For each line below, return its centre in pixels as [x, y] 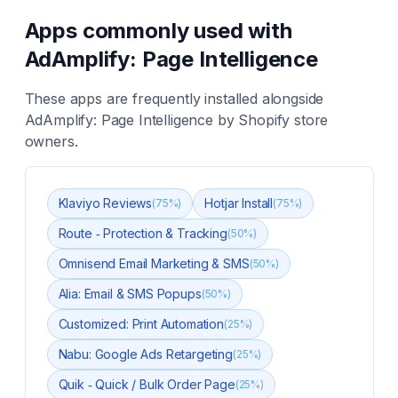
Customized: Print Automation [141, 324]
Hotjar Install [239, 203]
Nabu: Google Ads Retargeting [146, 354]
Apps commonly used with [158, 31]
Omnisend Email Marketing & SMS [154, 263]
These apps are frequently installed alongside [174, 99]
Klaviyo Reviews [105, 203]
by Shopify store [271, 120]
